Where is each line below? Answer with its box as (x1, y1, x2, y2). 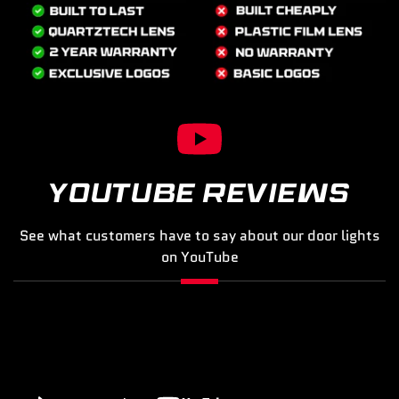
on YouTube (160, 246, 239, 267)
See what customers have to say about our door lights (19, 224, 380, 246)
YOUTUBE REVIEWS (49, 178, 350, 208)
